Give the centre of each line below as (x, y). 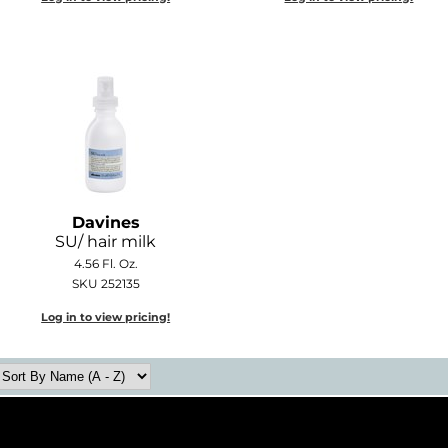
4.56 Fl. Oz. (105, 263)
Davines (105, 222)
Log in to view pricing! (106, 317)
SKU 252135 (105, 283)
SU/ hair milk (106, 241)
